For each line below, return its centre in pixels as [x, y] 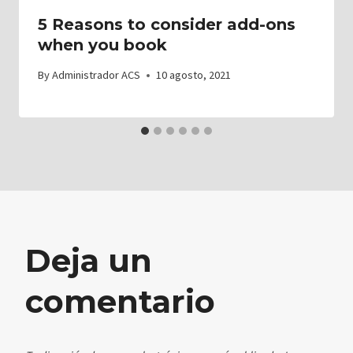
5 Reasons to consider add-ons [167, 24]
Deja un [89, 261]
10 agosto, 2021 [194, 75]
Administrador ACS [97, 75]
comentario [120, 302]
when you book [102, 45]
